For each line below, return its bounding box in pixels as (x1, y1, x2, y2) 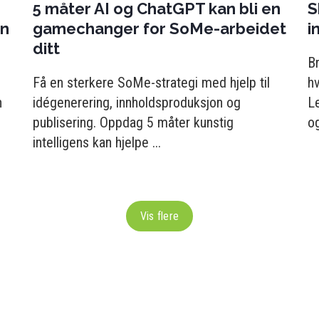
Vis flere (140, 209, 179, 223)
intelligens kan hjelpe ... (33, 134, 161, 151)
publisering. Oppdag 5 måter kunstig (33, 114, 234, 131)
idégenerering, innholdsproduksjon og (33, 94, 241, 111)
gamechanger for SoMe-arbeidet (33, 19, 286, 38)
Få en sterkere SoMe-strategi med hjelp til (33, 74, 270, 91)
